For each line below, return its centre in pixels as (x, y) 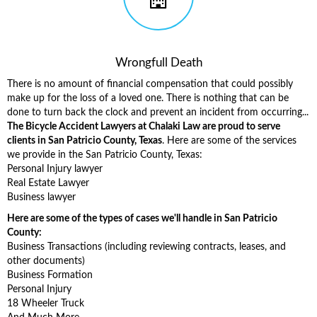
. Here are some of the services (229, 141)
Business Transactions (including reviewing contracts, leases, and (146, 247)
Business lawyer (41, 197)
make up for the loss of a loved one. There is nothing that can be (148, 98)
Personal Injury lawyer (55, 169)
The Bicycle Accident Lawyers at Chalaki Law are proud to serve (144, 127)
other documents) (46, 261)
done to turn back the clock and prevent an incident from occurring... (158, 113)
